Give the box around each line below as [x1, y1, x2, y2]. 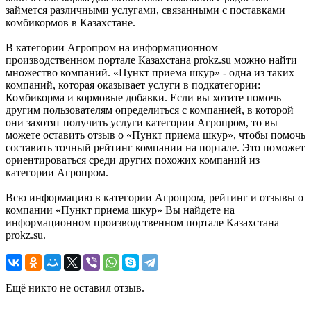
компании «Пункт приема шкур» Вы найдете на [6, 204, 235, 217]
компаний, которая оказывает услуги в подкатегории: [6, 79, 260, 92]
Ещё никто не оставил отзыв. [6, 282, 144, 294]
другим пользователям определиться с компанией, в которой [6, 104, 294, 117]
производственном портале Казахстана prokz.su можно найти [6, 54, 297, 67]
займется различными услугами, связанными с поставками [6, 4, 285, 17]
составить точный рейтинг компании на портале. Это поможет [6, 142, 305, 154]
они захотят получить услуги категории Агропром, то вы [6, 117, 278, 129]
